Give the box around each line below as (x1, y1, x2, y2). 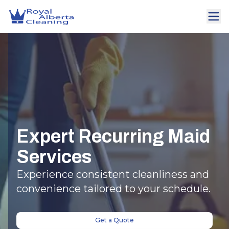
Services (16, 147, 91, 168)
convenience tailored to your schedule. (16, 182, 211, 195)
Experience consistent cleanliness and (16, 168, 209, 181)
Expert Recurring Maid (16, 126, 210, 147)
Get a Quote (95, 216, 134, 224)
